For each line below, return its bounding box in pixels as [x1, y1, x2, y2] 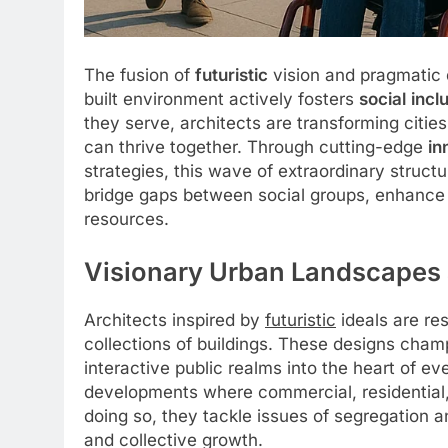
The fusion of [84, 64, 195, 85]
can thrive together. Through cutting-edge [84, 136, 428, 157]
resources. [84, 208, 169, 229]
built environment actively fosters [84, 88, 359, 109]
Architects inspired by [84, 310, 265, 331]
